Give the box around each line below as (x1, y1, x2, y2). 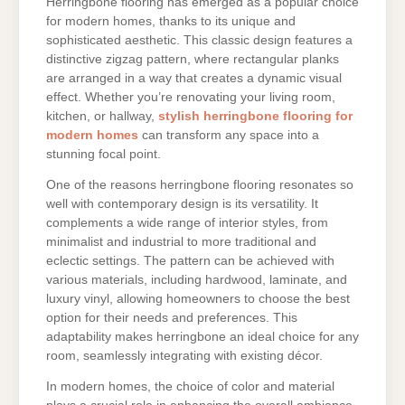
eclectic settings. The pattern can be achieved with (46, 253, 334, 268)
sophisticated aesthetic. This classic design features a (46, 33, 353, 47)
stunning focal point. (46, 146, 161, 161)
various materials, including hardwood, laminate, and (46, 272, 347, 287)
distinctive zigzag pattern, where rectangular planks (46, 52, 339, 66)
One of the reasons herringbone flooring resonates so (46, 177, 353, 192)
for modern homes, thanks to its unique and (46, 14, 296, 28)
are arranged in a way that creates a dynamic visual (46, 71, 342, 85)
